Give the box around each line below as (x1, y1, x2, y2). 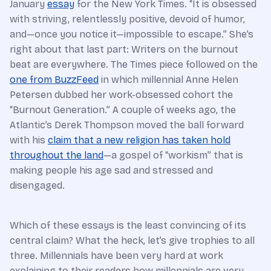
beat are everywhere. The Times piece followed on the (10, 59, 258, 71)
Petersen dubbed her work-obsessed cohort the (10, 89, 233, 101)
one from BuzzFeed (10, 74, 99, 86)
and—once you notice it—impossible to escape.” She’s (10, 28, 253, 41)
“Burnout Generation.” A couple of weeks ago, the (10, 104, 236, 116)
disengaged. (10, 180, 65, 192)
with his (10, 134, 48, 146)
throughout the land (10, 149, 103, 162)
